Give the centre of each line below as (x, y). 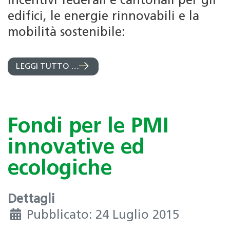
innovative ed (76, 148)
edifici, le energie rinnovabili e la (103, 17)
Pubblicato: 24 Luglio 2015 (103, 216)
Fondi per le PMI (88, 127)
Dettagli (31, 200)
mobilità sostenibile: (66, 33)
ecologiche (60, 169)
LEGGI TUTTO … (47, 67)
